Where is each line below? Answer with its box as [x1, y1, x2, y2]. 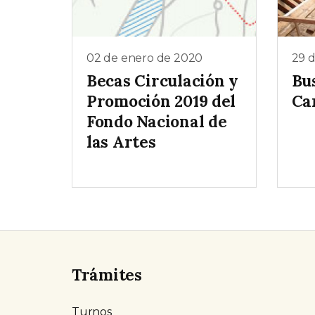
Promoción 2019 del [86, 91, 236, 112]
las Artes [86, 131, 156, 153]
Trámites [72, 264, 142, 285]
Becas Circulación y [86, 70, 238, 91]
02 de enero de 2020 [86, 51, 203, 65]
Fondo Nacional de [86, 111, 227, 132]
